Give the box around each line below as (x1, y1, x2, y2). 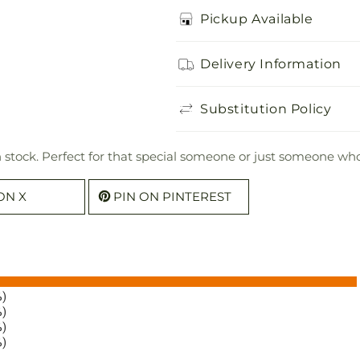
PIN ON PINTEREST (113, 189, 231, 204)
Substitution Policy (200, 100, 332, 117)
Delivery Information (200, 55, 342, 72)
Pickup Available (200, 10, 313, 27)
